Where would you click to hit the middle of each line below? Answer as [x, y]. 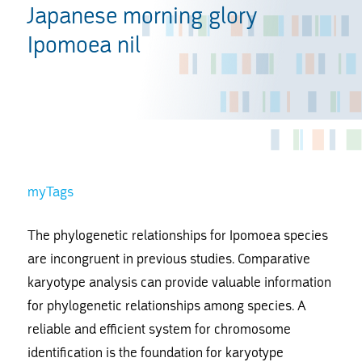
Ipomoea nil [84, 44]
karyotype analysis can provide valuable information [179, 282]
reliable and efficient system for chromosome [159, 329]
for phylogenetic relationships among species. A [166, 305]
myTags [50, 192]
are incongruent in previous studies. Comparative [168, 259]
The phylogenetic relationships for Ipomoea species [177, 235]
